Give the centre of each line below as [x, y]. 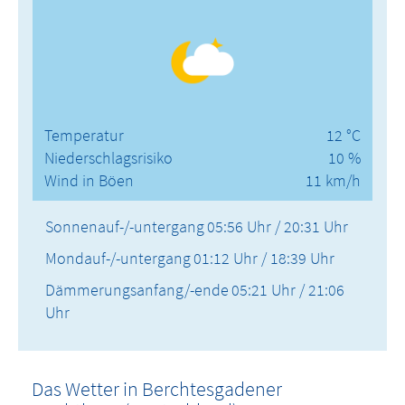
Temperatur [84, 136]
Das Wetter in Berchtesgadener [157, 389]
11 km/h [333, 181]
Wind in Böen [89, 181]
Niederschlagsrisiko [108, 158]
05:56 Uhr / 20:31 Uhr [278, 227]
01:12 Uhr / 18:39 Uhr [264, 259]
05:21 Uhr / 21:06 [288, 290]
